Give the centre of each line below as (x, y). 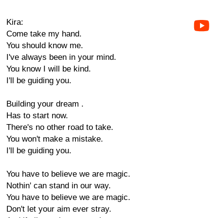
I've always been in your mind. (61, 57)
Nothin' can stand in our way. (59, 186)
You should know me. (45, 45)
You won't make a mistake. (55, 139)
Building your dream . (45, 104)
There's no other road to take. (60, 127)
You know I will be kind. (49, 69)
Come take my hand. (44, 34)
